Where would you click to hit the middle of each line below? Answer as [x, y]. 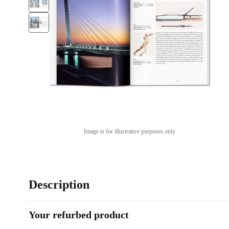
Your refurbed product [79, 215]
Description [59, 185]
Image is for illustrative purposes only [130, 131]
